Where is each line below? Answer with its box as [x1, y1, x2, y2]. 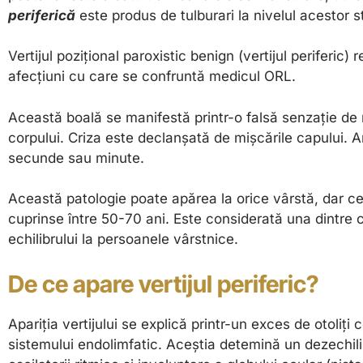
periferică [8, 6, 75, 23]
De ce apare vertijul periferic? [8, 269, 318, 298]
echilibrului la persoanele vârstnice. [8, 231, 238, 248]
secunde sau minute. [8, 149, 144, 166]
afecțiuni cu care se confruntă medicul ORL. [8, 68, 296, 85]
